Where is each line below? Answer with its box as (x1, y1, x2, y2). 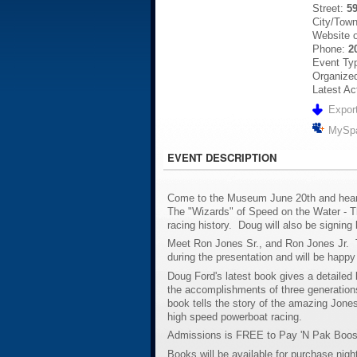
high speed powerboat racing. (167, 310, 305, 323)
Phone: (312, 43, 349, 56)
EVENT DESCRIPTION (167, 150, 277, 166)
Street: (312, 2, 347, 15)
